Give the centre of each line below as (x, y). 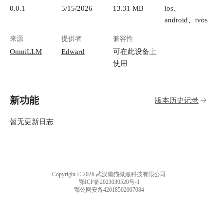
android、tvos (186, 20)
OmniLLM (26, 52)
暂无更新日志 (32, 122)
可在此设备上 (135, 52)
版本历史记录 (177, 100)
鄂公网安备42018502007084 (109, 190)
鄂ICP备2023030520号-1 (109, 182)
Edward (73, 52)
